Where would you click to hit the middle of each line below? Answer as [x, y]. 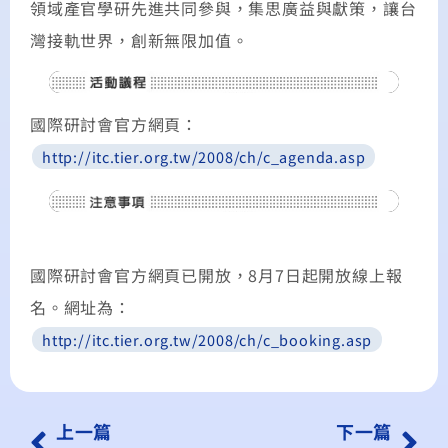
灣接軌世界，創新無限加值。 [139, 39]
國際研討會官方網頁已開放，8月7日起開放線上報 [216, 274]
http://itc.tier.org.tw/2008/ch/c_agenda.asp [204, 156]
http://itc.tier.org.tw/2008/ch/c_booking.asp [207, 339]
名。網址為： [80, 306]
